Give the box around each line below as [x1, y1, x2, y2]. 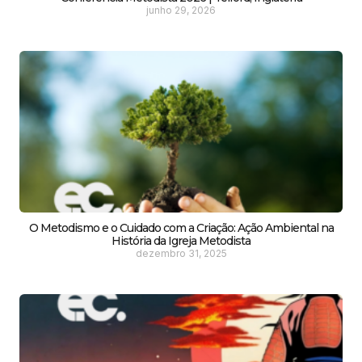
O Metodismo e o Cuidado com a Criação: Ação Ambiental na [28, 220, 334, 235]
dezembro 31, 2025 [135, 246, 227, 259]
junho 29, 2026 [146, 3, 216, 16]
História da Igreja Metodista [112, 233, 250, 248]
